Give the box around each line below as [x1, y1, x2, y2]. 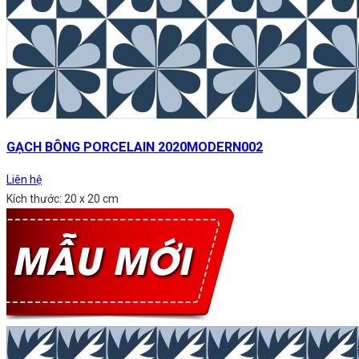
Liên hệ [6, 172, 42, 186]
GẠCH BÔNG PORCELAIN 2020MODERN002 [6, 139, 263, 155]
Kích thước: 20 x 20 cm [6, 192, 119, 205]
